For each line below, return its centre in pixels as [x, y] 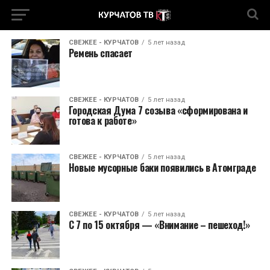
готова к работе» [102, 121]
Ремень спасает [101, 53]
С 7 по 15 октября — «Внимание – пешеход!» [159, 225]
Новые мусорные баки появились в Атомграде [162, 168]
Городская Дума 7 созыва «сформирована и [158, 110]
